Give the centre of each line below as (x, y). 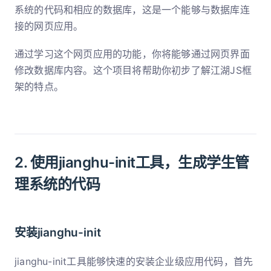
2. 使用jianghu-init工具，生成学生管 (132, 162)
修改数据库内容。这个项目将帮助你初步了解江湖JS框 (133, 70)
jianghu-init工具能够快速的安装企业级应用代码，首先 (134, 261)
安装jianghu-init (58, 232)
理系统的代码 (57, 184)
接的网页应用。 (49, 26)
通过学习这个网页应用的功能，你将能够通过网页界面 (132, 54)
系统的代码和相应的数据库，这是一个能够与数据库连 (132, 9)
